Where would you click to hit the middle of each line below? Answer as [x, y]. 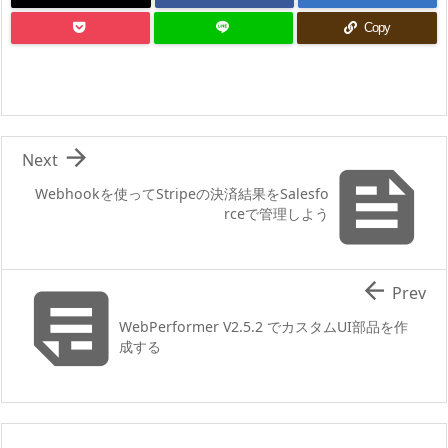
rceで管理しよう [276, 213]
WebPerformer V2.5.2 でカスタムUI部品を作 [263, 326]
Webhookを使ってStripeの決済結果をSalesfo [182, 193]
